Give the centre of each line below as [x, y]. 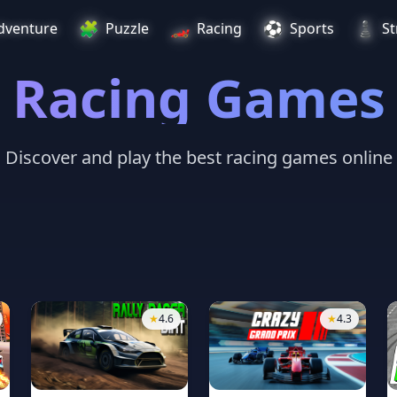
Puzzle [127, 28]
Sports [312, 28]
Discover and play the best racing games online [198, 157]
